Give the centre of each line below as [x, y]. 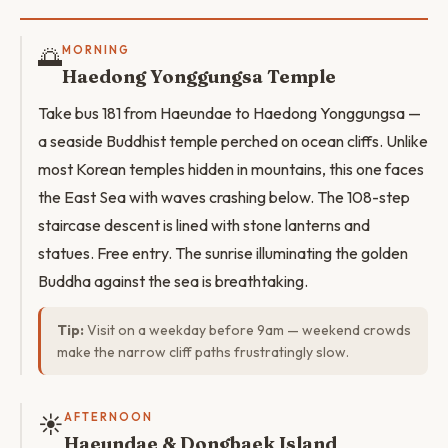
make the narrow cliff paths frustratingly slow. [203, 352]
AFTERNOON [108, 417]
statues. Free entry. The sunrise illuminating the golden [223, 253]
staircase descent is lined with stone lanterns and [204, 225]
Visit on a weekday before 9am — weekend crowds [247, 330]
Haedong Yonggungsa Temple [199, 76]
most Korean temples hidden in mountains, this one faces [231, 169]
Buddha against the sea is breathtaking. [173, 281]
